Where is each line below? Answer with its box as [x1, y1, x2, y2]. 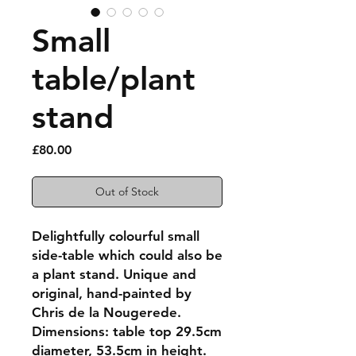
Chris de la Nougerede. [32, 304, 181, 320]
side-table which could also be [32, 246, 222, 263]
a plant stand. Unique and [32, 265, 196, 282]
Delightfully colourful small [32, 227, 199, 244]
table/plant [32, 59, 195, 98]
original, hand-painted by [32, 284, 192, 301]
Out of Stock [95, 184, 159, 199]
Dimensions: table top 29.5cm [32, 323, 222, 339]
